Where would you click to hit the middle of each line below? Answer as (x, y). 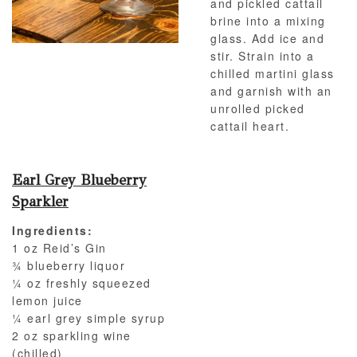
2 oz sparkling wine (72, 336)
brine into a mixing (268, 21)
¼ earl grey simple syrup (88, 318)
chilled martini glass (273, 74)
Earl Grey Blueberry (79, 180)
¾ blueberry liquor (69, 266)
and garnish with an (271, 91)
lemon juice (47, 301)
